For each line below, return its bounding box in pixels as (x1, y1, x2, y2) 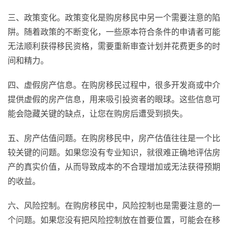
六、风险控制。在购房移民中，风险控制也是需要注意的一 (8, 200, 220, 211)
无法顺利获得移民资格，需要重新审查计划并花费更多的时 (8, 40, 220, 51)
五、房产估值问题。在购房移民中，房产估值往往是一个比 (8, 132, 220, 143)
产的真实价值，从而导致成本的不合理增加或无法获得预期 (8, 161, 220, 172)
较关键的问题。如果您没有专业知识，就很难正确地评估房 (8, 147, 220, 157)
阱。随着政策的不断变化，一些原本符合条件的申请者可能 (8, 26, 220, 37)
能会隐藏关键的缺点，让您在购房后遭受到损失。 (8, 108, 188, 119)
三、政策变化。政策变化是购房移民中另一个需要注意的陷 (8, 12, 220, 22)
